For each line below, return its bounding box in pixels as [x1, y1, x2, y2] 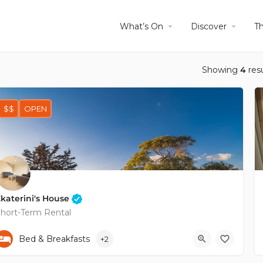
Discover [191, 21, 227, 32]
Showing [202, 65, 240, 75]
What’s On [120, 21, 163, 32]
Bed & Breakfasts [19, 233, 90, 244]
